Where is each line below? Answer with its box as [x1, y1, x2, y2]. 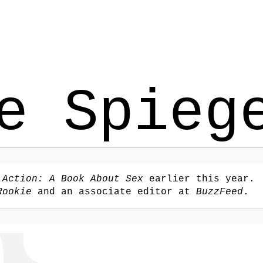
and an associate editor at [32, 187, 196, 197]
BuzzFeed [196, 187, 243, 197]
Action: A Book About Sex [2, 174, 143, 184]
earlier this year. [143, 174, 255, 184]
